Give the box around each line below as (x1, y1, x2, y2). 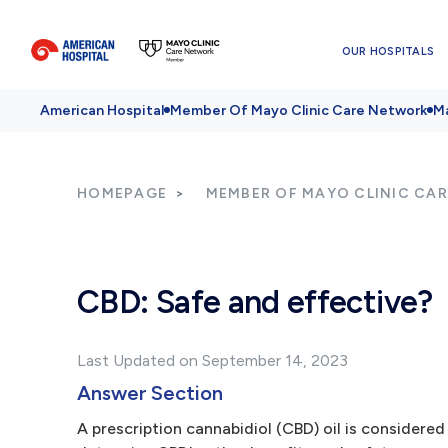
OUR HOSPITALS (341, 44, 435, 58)
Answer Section (77, 381, 223, 405)
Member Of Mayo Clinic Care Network (170, 102, 427, 119)
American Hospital (40, 102, 164, 119)
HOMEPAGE (77, 185, 167, 202)
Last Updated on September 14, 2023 (77, 351, 348, 370)
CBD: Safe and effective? (77, 283, 433, 321)
